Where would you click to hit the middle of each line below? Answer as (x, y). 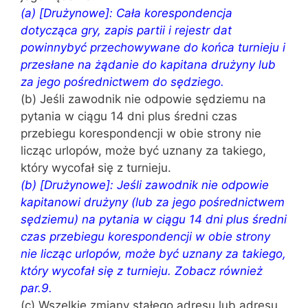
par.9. (36, 288)
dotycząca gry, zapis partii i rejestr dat (126, 30)
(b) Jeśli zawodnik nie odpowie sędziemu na (143, 99)
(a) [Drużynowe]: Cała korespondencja (126, 13)
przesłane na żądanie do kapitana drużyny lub (148, 65)
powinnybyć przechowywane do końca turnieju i (153, 47)
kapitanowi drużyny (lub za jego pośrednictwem (153, 202)
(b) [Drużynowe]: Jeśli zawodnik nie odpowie (145, 185)
